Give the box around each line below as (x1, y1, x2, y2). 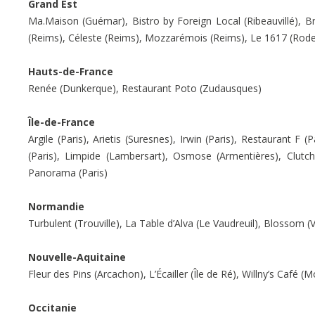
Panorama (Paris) (28, 165, 108, 179)
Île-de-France (28, 115, 95, 129)
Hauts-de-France (28, 64, 113, 78)
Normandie (28, 199, 84, 213)
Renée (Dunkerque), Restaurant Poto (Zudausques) (28, 81, 262, 95)
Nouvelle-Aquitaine (28, 250, 126, 264)
